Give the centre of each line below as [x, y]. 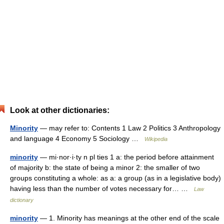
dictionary [22, 200]
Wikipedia [156, 139]
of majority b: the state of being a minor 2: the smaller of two [105, 167]
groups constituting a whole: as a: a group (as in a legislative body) [115, 178]
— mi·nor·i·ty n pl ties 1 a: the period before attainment [126, 157]
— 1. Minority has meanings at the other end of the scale [129, 218]
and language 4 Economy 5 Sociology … [77, 138]
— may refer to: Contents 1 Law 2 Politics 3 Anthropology [129, 128]
